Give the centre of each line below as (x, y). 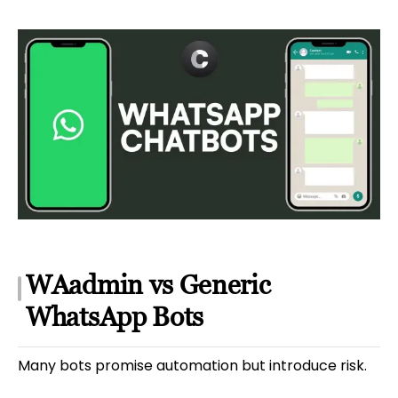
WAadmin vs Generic (148, 285)
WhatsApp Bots (115, 317)
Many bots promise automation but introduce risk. (192, 365)
